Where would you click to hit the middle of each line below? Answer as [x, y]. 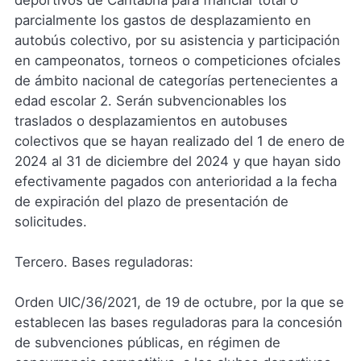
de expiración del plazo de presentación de [151, 201]
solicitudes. [50, 221]
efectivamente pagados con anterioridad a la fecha [175, 181]
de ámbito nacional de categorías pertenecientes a [176, 80]
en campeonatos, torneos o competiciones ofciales [177, 60]
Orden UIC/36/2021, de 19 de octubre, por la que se [179, 303]
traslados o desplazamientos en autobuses [151, 120]
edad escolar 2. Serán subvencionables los [150, 100]
